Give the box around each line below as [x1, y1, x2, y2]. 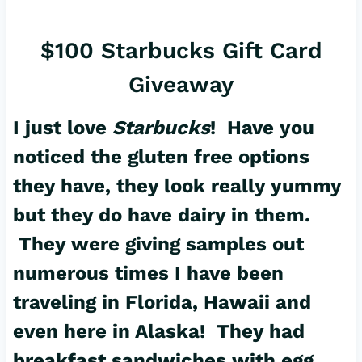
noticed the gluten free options [12, 145, 309, 169]
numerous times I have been [12, 262, 284, 285]
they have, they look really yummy [12, 175, 341, 198]
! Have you [209, 116, 314, 140]
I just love [12, 116, 112, 140]
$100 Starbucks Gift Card [40, 37, 322, 65]
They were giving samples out [12, 233, 304, 256]
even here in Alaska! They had [12, 320, 305, 343]
